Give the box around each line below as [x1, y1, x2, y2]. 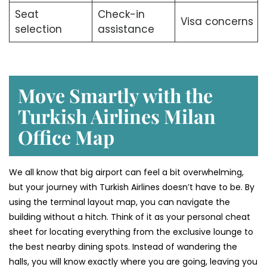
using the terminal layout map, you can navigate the [9, 195, 230, 208]
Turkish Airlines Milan [18, 103, 216, 129]
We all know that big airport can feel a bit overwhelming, [9, 166, 244, 178]
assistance [97, 22, 154, 37]
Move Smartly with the [18, 82, 213, 108]
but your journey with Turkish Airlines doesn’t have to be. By [9, 181, 254, 193]
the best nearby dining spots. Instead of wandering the [9, 240, 237, 253]
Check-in [97, 7, 145, 22]
